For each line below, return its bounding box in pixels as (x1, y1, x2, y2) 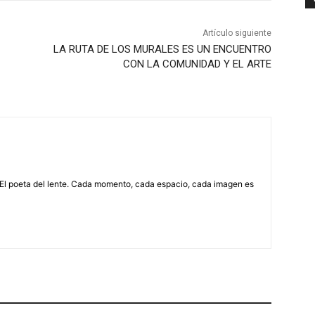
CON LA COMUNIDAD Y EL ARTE (122, 58, 271, 71)
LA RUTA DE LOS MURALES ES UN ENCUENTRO (53, 43, 271, 56)
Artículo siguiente (202, 28, 271, 39)
